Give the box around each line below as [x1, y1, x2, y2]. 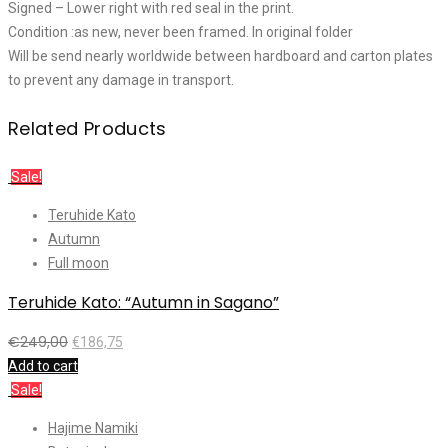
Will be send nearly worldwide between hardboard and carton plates [8, 48, 433, 65]
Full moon [48, 254, 109, 271]
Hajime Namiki [48, 419, 138, 436]
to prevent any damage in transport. [8, 72, 234, 89]
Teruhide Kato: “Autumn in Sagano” [8, 290, 279, 314]
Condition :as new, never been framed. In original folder [8, 24, 353, 41]
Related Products [8, 116, 167, 142]
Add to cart [8, 357, 78, 374]
